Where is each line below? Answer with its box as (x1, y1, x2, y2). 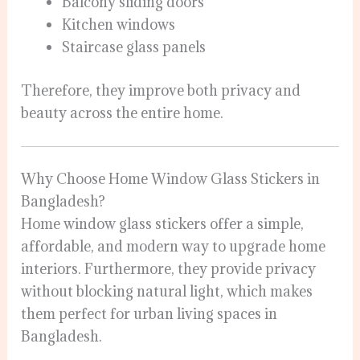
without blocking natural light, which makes (21, 281, 313, 301)
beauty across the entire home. (21, 103, 224, 122)
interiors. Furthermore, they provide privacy (21, 259, 317, 278)
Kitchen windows (62, 15, 176, 35)
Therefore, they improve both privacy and (21, 80, 301, 100)
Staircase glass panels (62, 38, 207, 57)
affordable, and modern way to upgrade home (21, 236, 326, 256)
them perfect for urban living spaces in (21, 304, 278, 323)
